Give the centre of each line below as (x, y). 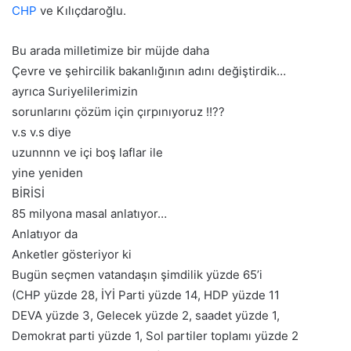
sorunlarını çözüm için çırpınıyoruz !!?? (118, 112)
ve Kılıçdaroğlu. (81, 11)
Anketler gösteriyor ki (72, 255)
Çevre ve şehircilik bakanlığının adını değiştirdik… (149, 71)
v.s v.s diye (42, 132)
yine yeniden (47, 173)
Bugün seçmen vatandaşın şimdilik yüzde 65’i (137, 275)
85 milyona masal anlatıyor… (89, 214)
